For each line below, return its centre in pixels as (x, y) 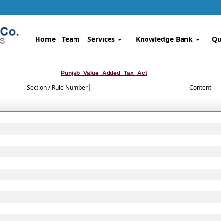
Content (200, 88)
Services (102, 39)
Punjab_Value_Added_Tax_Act (104, 73)
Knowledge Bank (165, 39)
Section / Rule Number (57, 88)
